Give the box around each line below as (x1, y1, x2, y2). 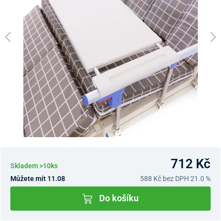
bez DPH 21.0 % (161, 174, 211, 183)
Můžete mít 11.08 (10, 174, 65, 183)
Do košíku (99, 193, 139, 204)
